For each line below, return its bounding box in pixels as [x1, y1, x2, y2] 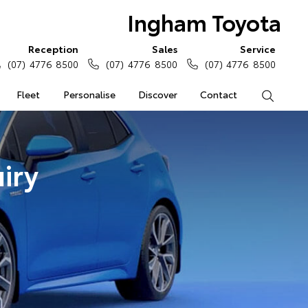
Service [240, 42, 276, 56]
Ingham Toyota [126, 6, 281, 37]
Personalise [63, 87, 115, 101]
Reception [28, 42, 79, 56]
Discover [137, 87, 177, 101]
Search [274, 87, 305, 101]
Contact [200, 87, 238, 101]
